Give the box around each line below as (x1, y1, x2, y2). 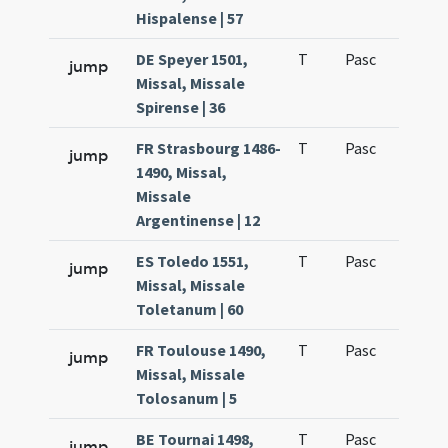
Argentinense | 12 (136, 210, 261, 230)
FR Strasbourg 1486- (136, 138, 282, 158)
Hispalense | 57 (136, 8, 244, 28)
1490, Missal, (136, 162, 228, 182)
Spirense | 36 (136, 97, 226, 117)
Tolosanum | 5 (136, 388, 238, 408)
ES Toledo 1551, (136, 251, 250, 271)
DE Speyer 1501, (136, 49, 249, 69)
